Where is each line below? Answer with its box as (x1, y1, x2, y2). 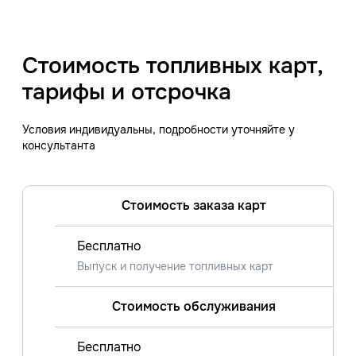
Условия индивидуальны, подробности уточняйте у (22, 122, 295, 137)
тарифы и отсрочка (22, 77, 231, 106)
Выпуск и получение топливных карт (77, 258, 273, 273)
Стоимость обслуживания (112, 297, 276, 315)
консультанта (22, 137, 95, 153)
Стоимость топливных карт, (22, 51, 323, 80)
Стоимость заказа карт (122, 196, 266, 214)
